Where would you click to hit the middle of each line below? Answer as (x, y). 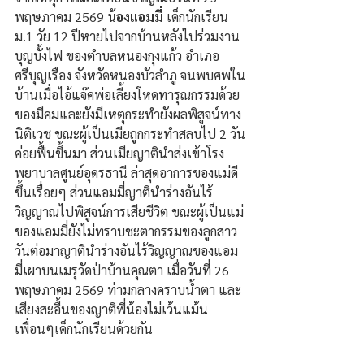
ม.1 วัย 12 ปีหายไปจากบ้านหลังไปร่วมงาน (127, 37)
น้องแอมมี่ (137, 17)
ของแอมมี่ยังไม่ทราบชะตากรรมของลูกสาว (128, 232)
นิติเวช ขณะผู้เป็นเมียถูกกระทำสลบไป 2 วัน (130, 134)
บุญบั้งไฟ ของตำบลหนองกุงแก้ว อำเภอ (117, 56)
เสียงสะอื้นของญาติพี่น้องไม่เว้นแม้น (111, 310)
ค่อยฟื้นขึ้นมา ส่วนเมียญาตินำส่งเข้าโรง (119, 154)
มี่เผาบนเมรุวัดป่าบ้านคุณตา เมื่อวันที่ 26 (123, 271)
